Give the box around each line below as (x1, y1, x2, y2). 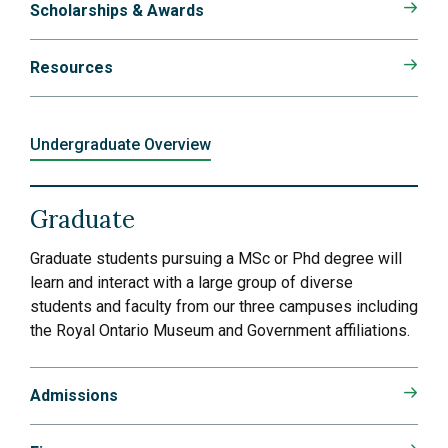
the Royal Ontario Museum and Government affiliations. (30, 321, 410, 341)
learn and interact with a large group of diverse (30, 273, 353, 293)
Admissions (30, 386, 118, 406)
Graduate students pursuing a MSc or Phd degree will (30, 249, 402, 269)
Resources (30, 58, 113, 78)
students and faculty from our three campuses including (30, 297, 418, 317)
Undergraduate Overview (30, 135, 211, 155)
